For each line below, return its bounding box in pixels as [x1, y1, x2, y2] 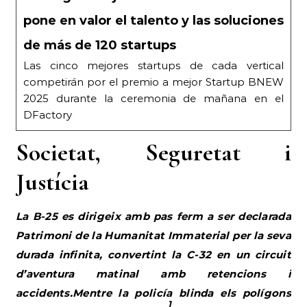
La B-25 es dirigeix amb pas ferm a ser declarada [16, 209, 291, 223]
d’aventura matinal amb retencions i [16, 267, 291, 280]
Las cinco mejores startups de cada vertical [23, 58, 284, 72]
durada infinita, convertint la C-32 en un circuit [16, 247, 291, 261]
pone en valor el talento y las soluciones [23, 12, 284, 28]
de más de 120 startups [23, 37, 176, 53]
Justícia [16, 167, 89, 197]
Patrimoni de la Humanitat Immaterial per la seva [16, 228, 291, 242]
